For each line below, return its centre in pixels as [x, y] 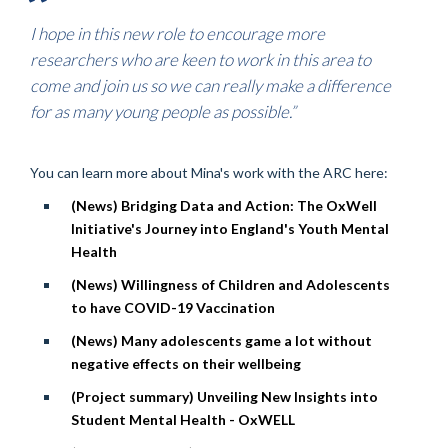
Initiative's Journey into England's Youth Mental [229, 228]
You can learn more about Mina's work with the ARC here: [209, 172]
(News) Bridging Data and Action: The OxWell [223, 205]
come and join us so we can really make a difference [210, 85]
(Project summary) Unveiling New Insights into [224, 396]
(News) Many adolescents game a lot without [221, 340]
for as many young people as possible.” [163, 111]
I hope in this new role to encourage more [177, 33]
